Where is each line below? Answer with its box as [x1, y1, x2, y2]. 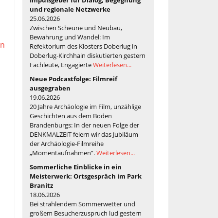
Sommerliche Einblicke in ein [30, 162, 122, 171]
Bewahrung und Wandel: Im [30, 32, 110, 41]
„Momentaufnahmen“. [30, 148, 96, 157]
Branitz [30, 181, 53, 190]
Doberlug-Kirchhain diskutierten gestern [30, 51, 145, 60]
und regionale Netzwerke [30, 4, 110, 14]
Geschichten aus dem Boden [30, 111, 112, 120]
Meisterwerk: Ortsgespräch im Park [30, 171, 142, 181]
